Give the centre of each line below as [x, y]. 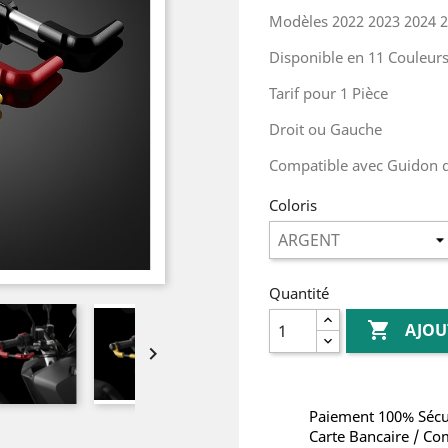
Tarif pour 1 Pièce [328, 93]
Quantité [299, 293]
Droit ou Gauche [325, 129]
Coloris [293, 205]
